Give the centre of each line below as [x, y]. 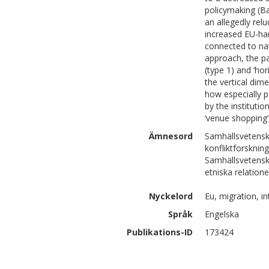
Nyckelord [171, 196]
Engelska [222, 214]
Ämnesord [171, 136]
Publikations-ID [160, 232]
